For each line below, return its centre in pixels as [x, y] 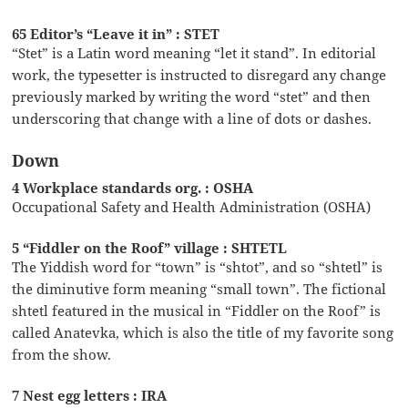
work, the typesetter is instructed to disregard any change [199, 74]
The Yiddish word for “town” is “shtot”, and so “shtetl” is [198, 266]
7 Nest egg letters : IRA [90, 395]
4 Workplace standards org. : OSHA [133, 187]
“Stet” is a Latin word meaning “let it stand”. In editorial [194, 52]
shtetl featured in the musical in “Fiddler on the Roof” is [197, 310]
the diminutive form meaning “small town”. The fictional [199, 288]
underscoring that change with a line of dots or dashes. [192, 118]
